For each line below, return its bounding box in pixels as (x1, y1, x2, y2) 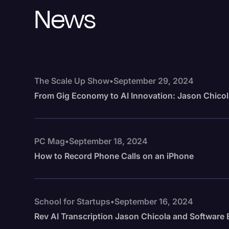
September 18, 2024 (69, 136, 148, 146)
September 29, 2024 (113, 76, 194, 86)
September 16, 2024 (114, 196, 194, 207)
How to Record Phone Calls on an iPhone (34, 151, 194, 161)
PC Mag (34, 136, 65, 146)
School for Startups (34, 196, 111, 207)
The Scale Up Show (34, 76, 110, 86)
